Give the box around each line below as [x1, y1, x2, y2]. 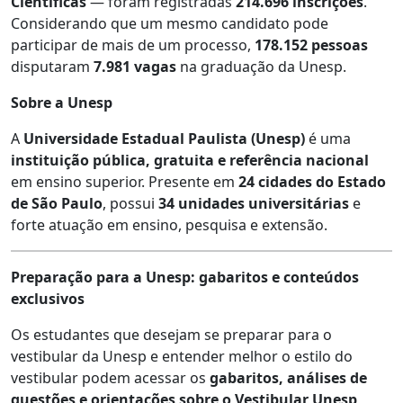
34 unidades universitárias [158, 193, 349, 213]
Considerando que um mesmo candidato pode [11, 13, 328, 33]
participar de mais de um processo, [11, 34, 255, 55]
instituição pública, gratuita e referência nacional [11, 149, 369, 170]
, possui [103, 193, 158, 213]
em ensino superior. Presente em [11, 171, 238, 192]
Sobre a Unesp [11, 92, 112, 112]
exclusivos [11, 288, 85, 309]
